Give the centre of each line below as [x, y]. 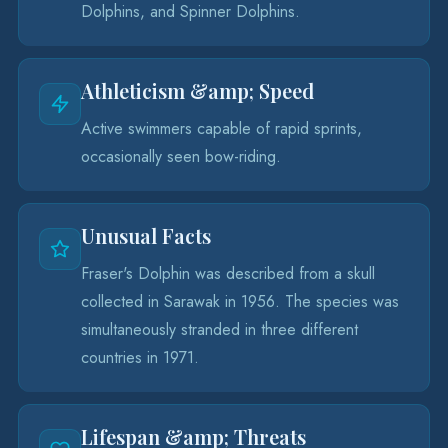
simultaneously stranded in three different [219, 329]
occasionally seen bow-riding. [181, 156]
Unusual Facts [146, 235]
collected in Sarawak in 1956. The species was [240, 301]
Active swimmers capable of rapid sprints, [221, 128]
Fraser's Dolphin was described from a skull [228, 273]
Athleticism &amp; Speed [197, 90]
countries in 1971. [140, 357]
